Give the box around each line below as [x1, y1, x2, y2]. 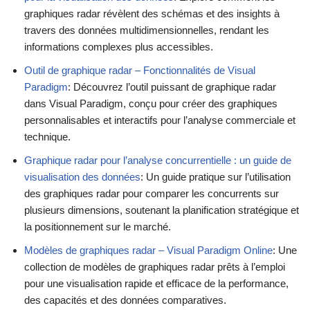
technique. [24, 131, 71, 143]
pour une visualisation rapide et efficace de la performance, [24, 277, 289, 290]
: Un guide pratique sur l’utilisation [140, 171, 291, 183]
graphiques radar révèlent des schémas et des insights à [24, 8, 280, 20]
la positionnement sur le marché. [24, 221, 171, 233]
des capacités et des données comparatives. [24, 294, 226, 307]
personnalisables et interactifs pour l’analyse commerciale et [24, 114, 295, 127]
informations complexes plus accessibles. [24, 41, 213, 53]
